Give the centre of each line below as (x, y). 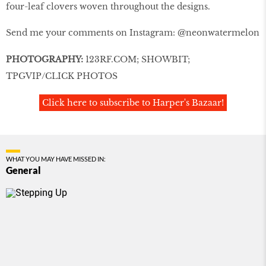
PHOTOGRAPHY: (45, 60)
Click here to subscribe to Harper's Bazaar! (133, 102)
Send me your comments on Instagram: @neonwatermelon (133, 33)
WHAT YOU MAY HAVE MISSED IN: (56, 159)
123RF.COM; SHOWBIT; (137, 60)
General (23, 170)
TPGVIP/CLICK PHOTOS (62, 76)
